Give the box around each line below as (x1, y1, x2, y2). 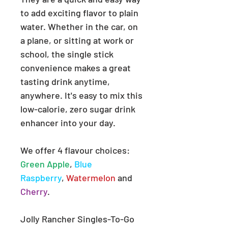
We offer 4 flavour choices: (20, 145, 130, 156)
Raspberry (20, 172, 62, 184)
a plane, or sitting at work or (20, 35, 134, 46)
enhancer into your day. (20, 117, 118, 129)
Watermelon (66, 172, 116, 184)
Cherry (20, 186, 47, 197)
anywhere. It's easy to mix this (20, 90, 142, 101)
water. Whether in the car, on (20, 21, 138, 33)
